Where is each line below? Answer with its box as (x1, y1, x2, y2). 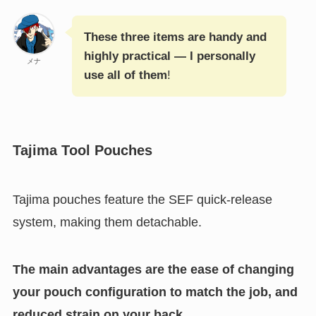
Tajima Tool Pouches (12, 142, 152, 159)
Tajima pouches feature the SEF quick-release (12, 192, 272, 207)
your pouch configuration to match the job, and (12, 285, 298, 300)
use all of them (83, 68, 167, 83)
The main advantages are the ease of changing (12, 262, 294, 277)
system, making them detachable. (12, 214, 202, 229)
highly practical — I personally (83, 49, 255, 63)
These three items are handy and (83, 30, 267, 44)
